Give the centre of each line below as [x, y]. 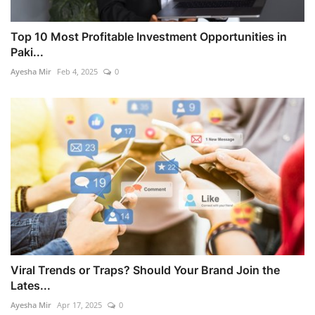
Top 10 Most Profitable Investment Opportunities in [149, 36]
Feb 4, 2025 [77, 71]
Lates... [31, 285]
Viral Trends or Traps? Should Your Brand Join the [145, 270]
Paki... [27, 52]
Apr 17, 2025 [79, 304]
